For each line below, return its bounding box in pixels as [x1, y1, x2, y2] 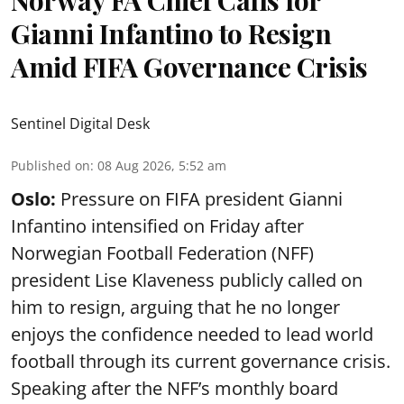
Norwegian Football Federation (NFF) [11, 241, 314, 265]
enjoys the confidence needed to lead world [11, 322, 373, 346]
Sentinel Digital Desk [11, 114, 150, 133]
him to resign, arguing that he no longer [11, 295, 340, 319]
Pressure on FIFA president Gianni [56, 187, 343, 211]
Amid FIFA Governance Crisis [11, 49, 368, 85]
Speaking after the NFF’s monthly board [11, 376, 338, 400]
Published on [11, 157, 90, 174]
